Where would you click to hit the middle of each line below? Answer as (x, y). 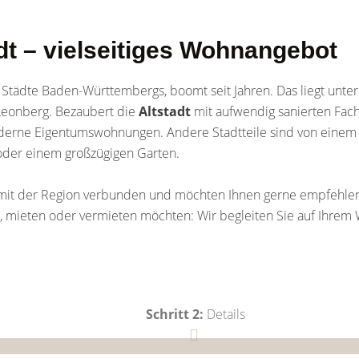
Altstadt (166, 111)
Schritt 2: (174, 314)
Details (224, 314)
